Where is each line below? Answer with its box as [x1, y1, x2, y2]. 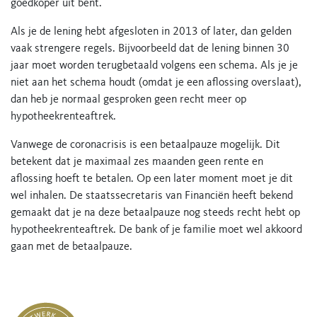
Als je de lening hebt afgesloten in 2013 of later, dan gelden [11, 26, 292, 38]
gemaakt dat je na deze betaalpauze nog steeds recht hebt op [11, 207, 300, 219]
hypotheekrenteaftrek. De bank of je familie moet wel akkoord [11, 224, 302, 236]
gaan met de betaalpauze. [11, 241, 132, 253]
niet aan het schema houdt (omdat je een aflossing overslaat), [11, 77, 301, 88]
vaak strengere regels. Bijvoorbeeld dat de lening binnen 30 [11, 43, 289, 54]
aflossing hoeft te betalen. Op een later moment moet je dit [11, 173, 293, 185]
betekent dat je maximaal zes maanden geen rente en [11, 156, 263, 168]
